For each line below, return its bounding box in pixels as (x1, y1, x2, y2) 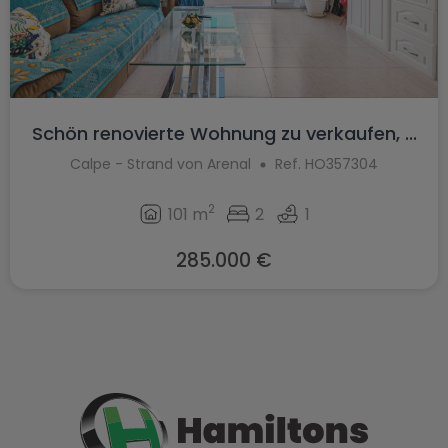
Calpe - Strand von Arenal (70, 154, 251, 175)
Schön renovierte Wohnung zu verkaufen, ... (31, 120, 417, 146)
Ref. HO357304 (275, 154, 378, 175)
